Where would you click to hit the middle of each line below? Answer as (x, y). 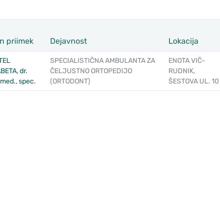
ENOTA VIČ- (187, 60)
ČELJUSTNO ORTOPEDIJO (91, 71)
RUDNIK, (181, 71)
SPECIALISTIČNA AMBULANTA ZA (102, 60)
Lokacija (183, 41)
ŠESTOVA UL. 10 (193, 81)
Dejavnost (68, 41)
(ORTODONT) (70, 81)
